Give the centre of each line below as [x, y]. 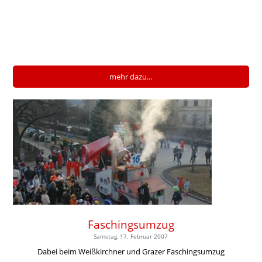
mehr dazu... [131, 76]
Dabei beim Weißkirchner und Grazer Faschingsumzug [131, 251]
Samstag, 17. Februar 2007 [131, 236]
